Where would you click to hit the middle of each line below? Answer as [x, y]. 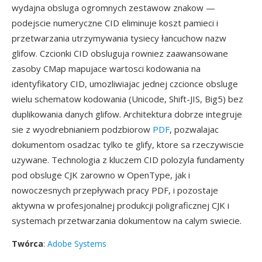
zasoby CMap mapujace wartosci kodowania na [106, 68]
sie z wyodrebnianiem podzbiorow [82, 129]
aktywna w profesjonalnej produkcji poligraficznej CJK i [120, 205]
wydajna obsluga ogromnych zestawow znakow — [113, 8]
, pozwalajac [194, 129]
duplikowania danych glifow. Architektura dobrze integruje [127, 114]
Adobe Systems [77, 244]
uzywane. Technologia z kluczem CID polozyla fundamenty [128, 160]
